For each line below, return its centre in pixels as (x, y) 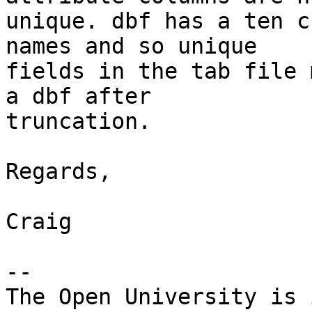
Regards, (58, 172)
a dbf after (78, 96)
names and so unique (131, 46)
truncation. (78, 122)
